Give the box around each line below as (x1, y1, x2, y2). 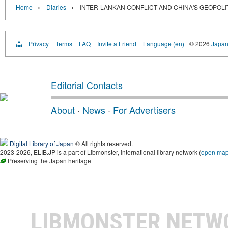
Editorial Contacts (51, 78, 123, 92)
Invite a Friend (97, 39, 136, 48)
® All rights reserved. (74, 139, 133, 148)
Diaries (46, 3, 66, 11)
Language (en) (143, 39, 184, 48)
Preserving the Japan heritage (6, 156, 91, 165)
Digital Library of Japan (10, 139, 74, 148)
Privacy (28, 39, 49, 48)
